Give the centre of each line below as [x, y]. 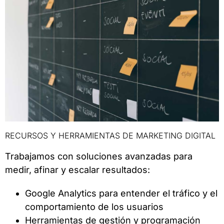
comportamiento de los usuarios [94, 207]
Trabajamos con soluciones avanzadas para [99, 156]
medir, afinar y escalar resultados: [77, 170]
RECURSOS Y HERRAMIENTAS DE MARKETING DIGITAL [110, 136]
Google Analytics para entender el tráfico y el [121, 193]
